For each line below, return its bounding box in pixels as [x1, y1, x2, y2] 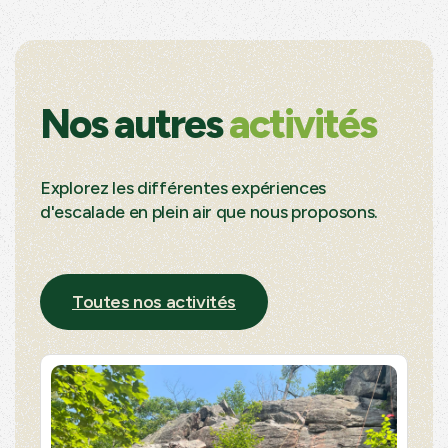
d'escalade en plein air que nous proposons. [40, 200, 379, 223]
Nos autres [40, 99, 229, 148]
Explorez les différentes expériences [40, 176, 327, 199]
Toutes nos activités [72, 290, 236, 313]
